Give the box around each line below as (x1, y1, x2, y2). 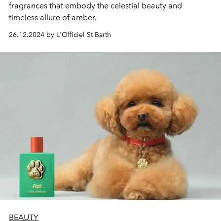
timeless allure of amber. (9, 13, 99, 22)
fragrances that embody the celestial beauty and (9, 1, 182, 10)
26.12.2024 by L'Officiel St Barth (9, 31, 111, 39)
